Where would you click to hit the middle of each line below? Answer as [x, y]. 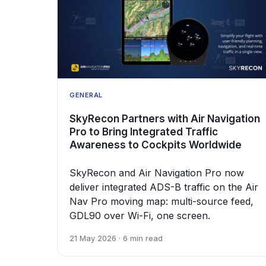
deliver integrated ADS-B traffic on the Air [164, 187]
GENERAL [86, 95]
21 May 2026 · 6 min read [116, 238]
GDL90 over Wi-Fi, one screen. [140, 216]
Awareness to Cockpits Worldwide [156, 145]
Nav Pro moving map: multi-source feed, [161, 202]
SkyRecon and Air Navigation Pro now [157, 173]
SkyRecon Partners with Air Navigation [165, 119]
